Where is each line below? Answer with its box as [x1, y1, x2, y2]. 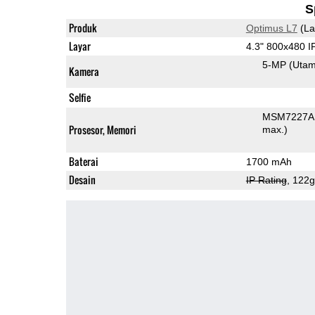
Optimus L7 [245, 22, 297, 34]
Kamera [68, 63, 99, 79]
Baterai [68, 153, 98, 169]
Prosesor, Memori [68, 122, 136, 137]
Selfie [68, 89, 91, 105]
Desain [68, 172, 96, 187]
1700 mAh [245, 155, 292, 167]
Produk [68, 20, 97, 35]
